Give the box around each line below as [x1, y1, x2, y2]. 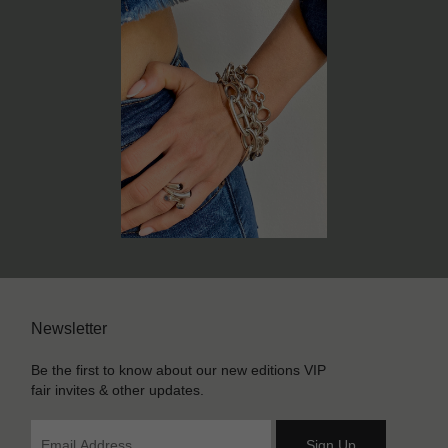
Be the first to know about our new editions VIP [31, 362, 327, 379]
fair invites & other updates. [31, 382, 205, 399]
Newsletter [31, 320, 108, 338]
